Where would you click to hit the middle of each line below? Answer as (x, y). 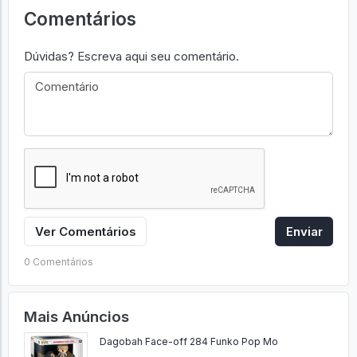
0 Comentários (58, 261)
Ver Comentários (85, 231)
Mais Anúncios (76, 316)
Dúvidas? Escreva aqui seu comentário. (131, 57)
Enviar (304, 231)
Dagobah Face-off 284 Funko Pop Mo (188, 342)
